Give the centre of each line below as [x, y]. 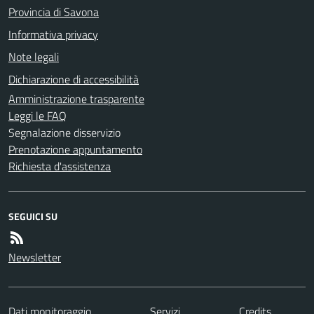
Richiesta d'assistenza [60, 166]
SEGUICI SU [33, 216]
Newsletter [35, 257]
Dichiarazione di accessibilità [74, 79]
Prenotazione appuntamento [75, 149]
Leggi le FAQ [37, 115]
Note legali [34, 56]
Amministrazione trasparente [76, 98]
